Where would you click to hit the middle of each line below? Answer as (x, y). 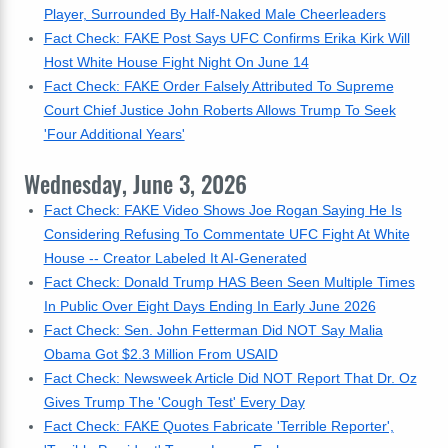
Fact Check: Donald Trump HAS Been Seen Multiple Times (229, 282)
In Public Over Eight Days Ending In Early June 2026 (209, 306)
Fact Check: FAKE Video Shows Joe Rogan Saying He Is (222, 210)
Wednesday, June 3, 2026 (135, 184)
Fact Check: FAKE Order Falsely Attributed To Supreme (218, 86)
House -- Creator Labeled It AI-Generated (175, 258)
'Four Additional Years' (114, 134)
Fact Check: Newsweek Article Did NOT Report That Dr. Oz (230, 378)
